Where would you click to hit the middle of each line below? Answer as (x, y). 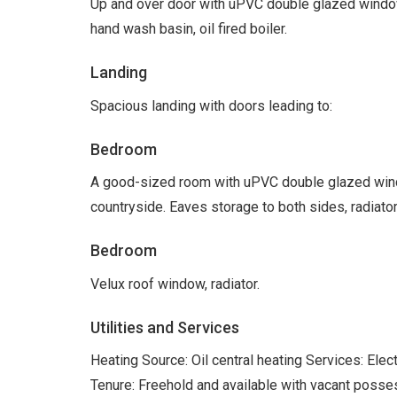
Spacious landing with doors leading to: (211, 105)
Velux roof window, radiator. (175, 284)
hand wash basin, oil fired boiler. (189, 29)
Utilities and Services (165, 327)
